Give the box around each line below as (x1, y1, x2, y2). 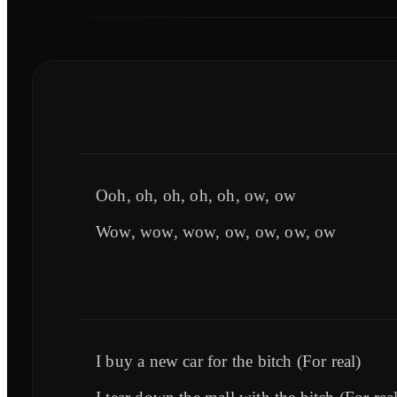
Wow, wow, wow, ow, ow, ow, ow (96, 222, 337, 241)
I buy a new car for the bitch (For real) (96, 351, 362, 370)
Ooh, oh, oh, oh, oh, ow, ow (96, 185, 297, 205)
